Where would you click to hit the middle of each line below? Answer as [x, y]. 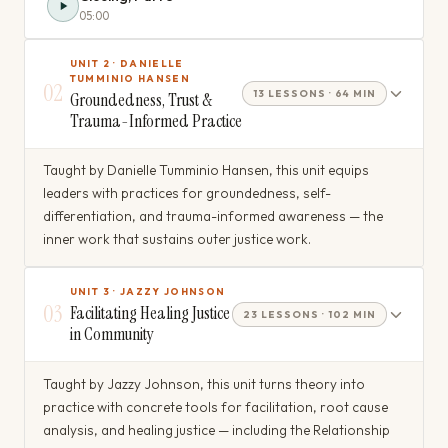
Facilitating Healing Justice [149, 313]
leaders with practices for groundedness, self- [186, 192]
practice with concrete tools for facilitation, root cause [215, 406]
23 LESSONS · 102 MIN [310, 315]
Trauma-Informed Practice [155, 120]
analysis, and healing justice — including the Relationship [216, 429]
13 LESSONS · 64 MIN [315, 94]
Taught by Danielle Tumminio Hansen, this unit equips [205, 169]
